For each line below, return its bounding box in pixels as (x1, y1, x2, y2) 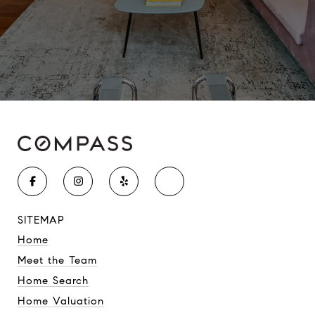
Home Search (18, 274, 89, 287)
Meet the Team (18, 253, 97, 266)
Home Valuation (18, 294, 104, 307)
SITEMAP (18, 213, 65, 226)
